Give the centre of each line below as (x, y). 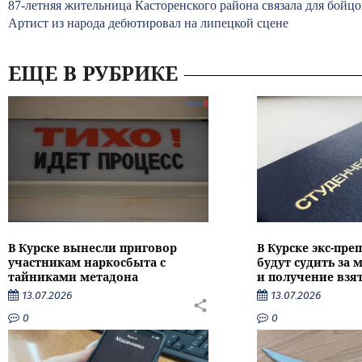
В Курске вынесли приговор (93, 247)
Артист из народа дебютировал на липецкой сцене (148, 23)
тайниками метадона (73, 276)
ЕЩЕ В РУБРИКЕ (93, 73)
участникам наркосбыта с (87, 262)
